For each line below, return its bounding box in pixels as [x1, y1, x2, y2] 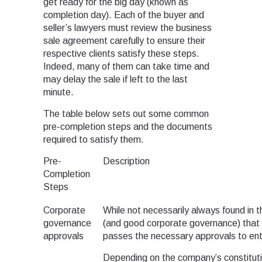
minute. [43, 87, 76, 98]
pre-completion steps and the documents [43, 122, 212, 132]
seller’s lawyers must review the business [43, 23, 212, 33]
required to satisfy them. [43, 135, 144, 145]
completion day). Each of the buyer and [43, 10, 204, 20]
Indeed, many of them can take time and [43, 61, 209, 72]
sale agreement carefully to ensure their [43, 36, 205, 46]
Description [103, 156, 150, 167]
